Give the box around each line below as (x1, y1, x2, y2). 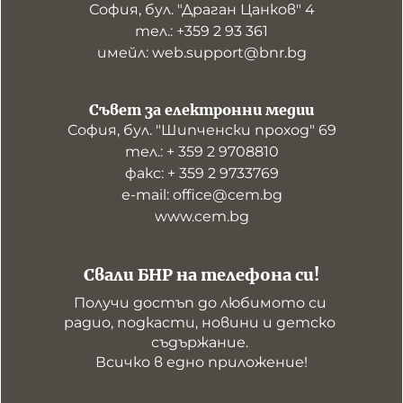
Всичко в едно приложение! (95, 354, 308, 371)
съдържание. (151, 334, 252, 351)
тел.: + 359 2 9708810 (124, 143, 279, 160)
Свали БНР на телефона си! (84, 264, 319, 285)
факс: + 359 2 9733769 (124, 165, 279, 182)
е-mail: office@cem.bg (121, 186, 282, 203)
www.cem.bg (154, 208, 249, 225)
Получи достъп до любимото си (73, 294, 327, 311)
